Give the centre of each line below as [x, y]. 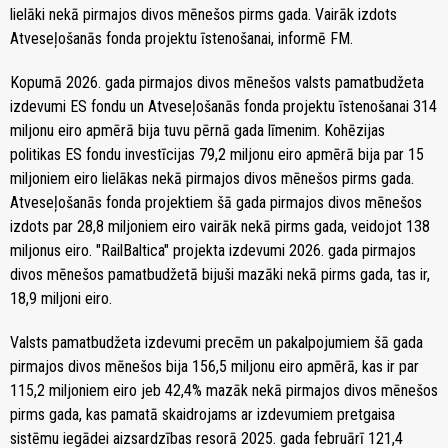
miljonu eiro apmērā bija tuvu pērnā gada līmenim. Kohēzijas [197, 131]
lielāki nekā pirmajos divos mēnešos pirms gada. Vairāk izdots [203, 15]
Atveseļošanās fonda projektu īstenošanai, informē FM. [181, 39]
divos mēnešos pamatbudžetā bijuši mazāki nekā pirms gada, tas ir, [220, 275]
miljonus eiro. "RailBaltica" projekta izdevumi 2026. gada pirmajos [213, 251]
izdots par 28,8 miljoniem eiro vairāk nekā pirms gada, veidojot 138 [220, 227]
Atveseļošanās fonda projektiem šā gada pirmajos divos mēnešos [216, 203]
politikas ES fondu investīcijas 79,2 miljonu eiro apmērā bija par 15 [217, 155]
